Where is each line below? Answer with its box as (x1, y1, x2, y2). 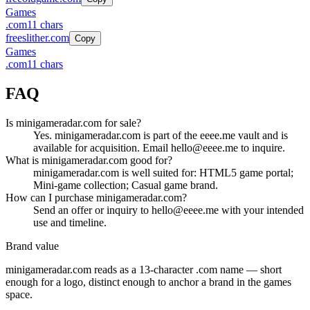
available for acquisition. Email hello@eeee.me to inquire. (33, 142, 285, 154)
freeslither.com (6, 32, 69, 44)
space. (6, 289, 33, 301)
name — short (217, 264, 282, 276)
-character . (150, 264, 199, 276)
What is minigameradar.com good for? (6, 154, 172, 167)
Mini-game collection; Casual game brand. (33, 179, 218, 192)
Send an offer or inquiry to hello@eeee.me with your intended (33, 204, 304, 217)
